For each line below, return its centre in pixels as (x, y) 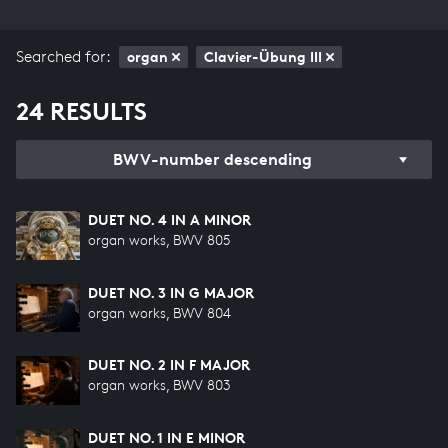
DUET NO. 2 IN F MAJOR (169, 365)
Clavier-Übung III (263, 56)
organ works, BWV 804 (159, 312)
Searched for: (63, 56)
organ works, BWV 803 (159, 385)
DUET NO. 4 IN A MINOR (169, 219)
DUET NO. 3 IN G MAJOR (171, 292)
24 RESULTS (81, 111)
